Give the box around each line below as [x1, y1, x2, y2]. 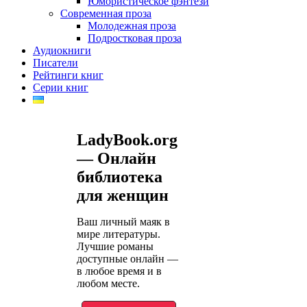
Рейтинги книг [33, 69, 103, 81]
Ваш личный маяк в [77, 216, 170, 228]
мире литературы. [77, 228, 160, 240]
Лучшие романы [77, 241, 153, 252]
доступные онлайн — [77, 253, 178, 265]
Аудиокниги [33, 45, 91, 56]
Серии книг [33, 82, 88, 93]
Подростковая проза [88, 32, 182, 44]
